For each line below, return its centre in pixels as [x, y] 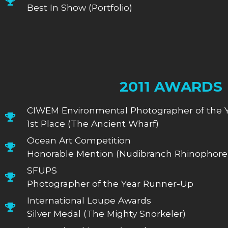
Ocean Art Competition [79, 140]
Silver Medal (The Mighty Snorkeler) [106, 213]
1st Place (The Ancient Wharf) [93, 123]
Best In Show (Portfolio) [79, 7]
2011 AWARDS [171, 86]
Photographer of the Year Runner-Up [110, 183]
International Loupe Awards [89, 200]
